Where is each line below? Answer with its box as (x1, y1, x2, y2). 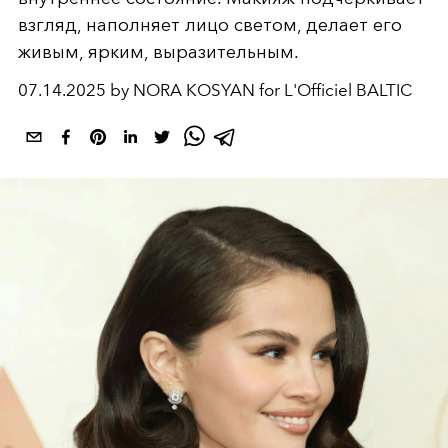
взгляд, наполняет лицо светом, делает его (18, 14, 402, 36)
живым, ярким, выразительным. (18, 41, 299, 63)
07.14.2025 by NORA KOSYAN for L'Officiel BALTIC (18, 80, 412, 100)
